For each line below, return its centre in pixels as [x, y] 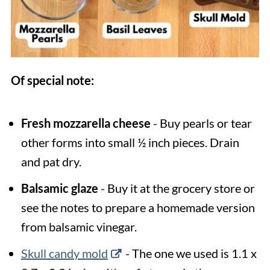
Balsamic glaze [59, 188]
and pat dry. [51, 162]
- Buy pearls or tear [201, 123]
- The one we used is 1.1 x [190, 253]
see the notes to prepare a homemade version [138, 208]
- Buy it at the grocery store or [176, 188]
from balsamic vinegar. [79, 227]
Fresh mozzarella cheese [86, 123]
